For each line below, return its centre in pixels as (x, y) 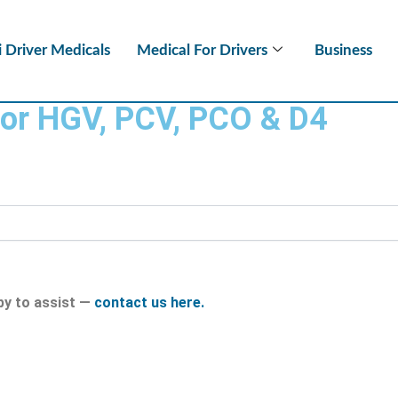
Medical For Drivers (203, 50)
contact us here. (149, 302)
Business (344, 50)
